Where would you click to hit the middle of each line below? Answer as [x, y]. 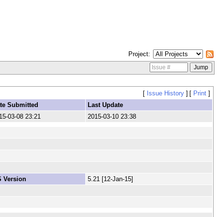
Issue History [165, 93]
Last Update [105, 105]
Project [138, 54]
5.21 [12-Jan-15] [110, 179]
